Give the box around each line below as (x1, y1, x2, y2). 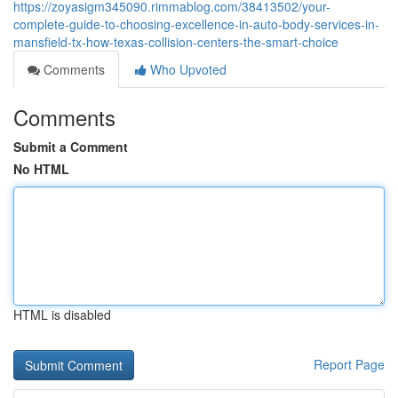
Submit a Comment (13, 138, 128, 155)
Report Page (314, 355, 385, 373)
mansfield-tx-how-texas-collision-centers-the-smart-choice (13, 33, 338, 51)
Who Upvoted (147, 60, 227, 78)
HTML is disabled (13, 306, 111, 323)
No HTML (13, 160, 69, 178)
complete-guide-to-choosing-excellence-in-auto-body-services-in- (13, 15, 379, 33)
